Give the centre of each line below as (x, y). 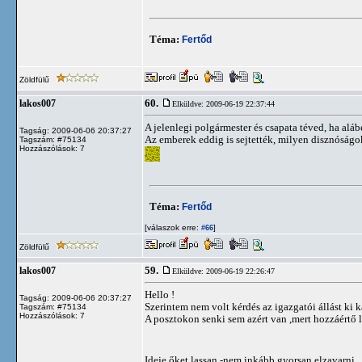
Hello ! (160, 295)
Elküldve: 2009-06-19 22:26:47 (223, 271)
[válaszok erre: (172, 227)
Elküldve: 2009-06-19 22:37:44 (223, 104)
